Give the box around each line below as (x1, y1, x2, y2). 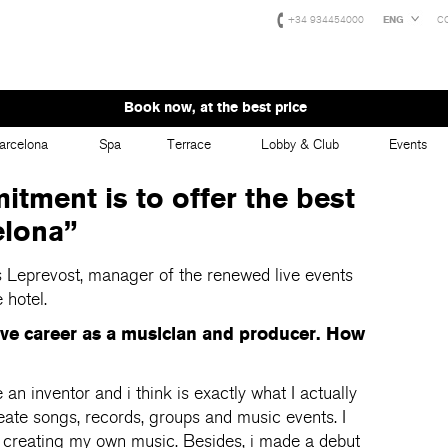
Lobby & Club (260, 136, 339, 153)
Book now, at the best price (123, 99, 307, 116)
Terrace (167, 136, 211, 153)
